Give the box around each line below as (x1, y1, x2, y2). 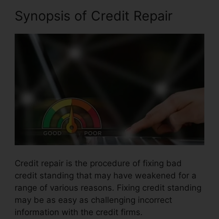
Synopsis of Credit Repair (15, 7, 173, 24)
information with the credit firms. (15, 207, 143, 218)
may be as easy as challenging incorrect (15, 195, 172, 205)
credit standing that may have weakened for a (15, 171, 197, 181)
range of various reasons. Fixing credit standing (15, 183, 201, 193)
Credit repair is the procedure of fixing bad (15, 158, 182, 169)
